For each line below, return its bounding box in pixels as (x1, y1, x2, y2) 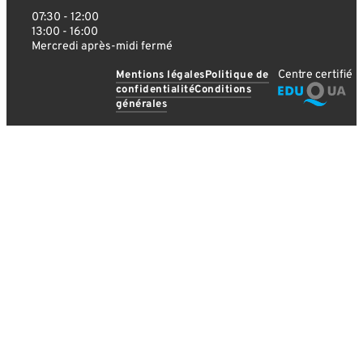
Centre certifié (277, 67, 352, 83)
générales (115, 97, 167, 112)
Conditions (194, 83, 251, 97)
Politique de (204, 68, 269, 83)
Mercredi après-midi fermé (31, 38, 173, 53)
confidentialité (115, 83, 194, 97)
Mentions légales (115, 68, 205, 83)
